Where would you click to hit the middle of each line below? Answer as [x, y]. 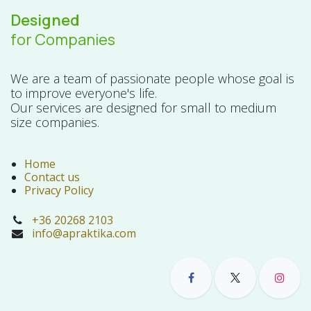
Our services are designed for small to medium [143, 107]
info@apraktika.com [84, 233]
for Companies [63, 39]
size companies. [55, 122]
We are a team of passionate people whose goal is [152, 78]
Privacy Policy [59, 190]
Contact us [52, 177]
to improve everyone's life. [84, 93]
